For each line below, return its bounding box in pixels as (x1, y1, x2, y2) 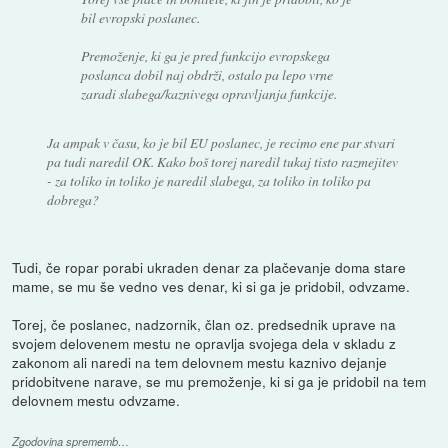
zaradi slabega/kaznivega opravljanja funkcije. (81, 84, 338, 104)
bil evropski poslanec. (81, 8, 201, 28)
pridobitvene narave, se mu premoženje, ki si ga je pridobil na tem (12, 371, 427, 392)
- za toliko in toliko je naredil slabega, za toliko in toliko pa (46, 171, 371, 191)
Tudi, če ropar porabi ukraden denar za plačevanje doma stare (12, 257, 407, 278)
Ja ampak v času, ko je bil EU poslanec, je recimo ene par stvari (46, 133, 395, 153)
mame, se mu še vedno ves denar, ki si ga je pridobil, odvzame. (12, 276, 411, 297)
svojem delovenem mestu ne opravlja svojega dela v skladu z (12, 333, 397, 354)
